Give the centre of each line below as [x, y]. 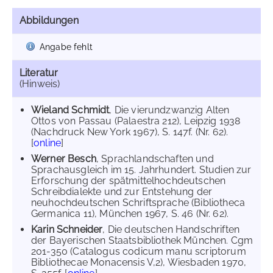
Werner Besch [64, 159]
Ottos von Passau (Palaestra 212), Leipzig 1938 [136, 121]
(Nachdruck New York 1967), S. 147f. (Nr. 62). [130, 132]
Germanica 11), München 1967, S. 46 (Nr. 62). [130, 214]
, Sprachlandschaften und [155, 159]
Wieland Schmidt [70, 110]
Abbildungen [49, 20]
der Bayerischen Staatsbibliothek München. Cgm [142, 240]
